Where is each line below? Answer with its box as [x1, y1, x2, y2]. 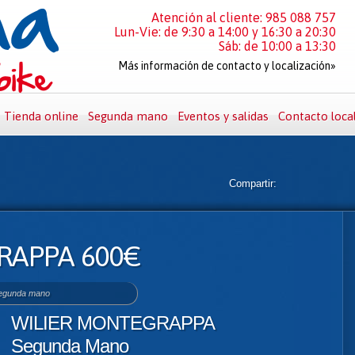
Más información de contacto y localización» [118, 59, 336, 72]
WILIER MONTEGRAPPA [11, 312, 215, 334]
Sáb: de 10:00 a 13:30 [219, 39, 336, 53]
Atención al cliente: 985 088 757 [151, 10, 336, 25]
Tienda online [4, 109, 78, 123]
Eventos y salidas [177, 109, 269, 123]
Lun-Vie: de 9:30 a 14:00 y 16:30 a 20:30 [114, 25, 336, 39]
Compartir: [229, 177, 277, 189]
